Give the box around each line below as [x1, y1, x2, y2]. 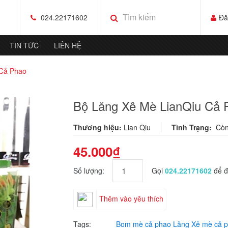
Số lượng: [73, 165, 112, 176]
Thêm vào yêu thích [99, 193, 163, 204]
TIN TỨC [10, 40, 39, 50]
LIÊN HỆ [54, 40, 81, 50]
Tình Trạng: [172, 122, 214, 132]
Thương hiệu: [73, 122, 122, 132]
